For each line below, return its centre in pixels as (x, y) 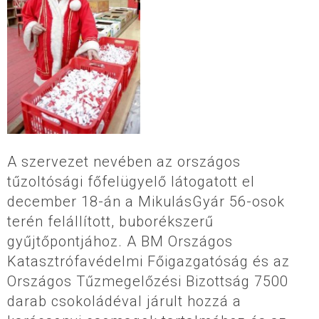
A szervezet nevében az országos (124, 161)
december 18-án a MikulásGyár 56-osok (146, 201)
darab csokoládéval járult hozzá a (124, 301)
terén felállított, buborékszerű (110, 221)
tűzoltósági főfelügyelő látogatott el (131, 181)
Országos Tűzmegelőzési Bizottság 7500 (148, 281)
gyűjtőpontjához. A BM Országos (120, 241)
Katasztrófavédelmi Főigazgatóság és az (148, 261)
